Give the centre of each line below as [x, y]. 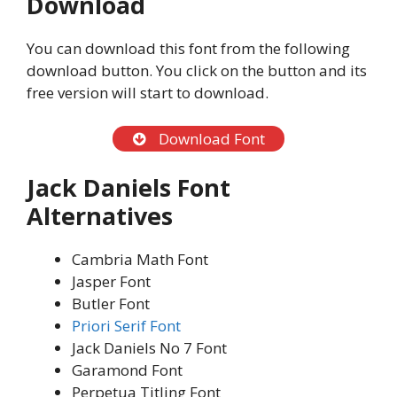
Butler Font [111, 304]
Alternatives [100, 216]
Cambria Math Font [140, 260]
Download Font [210, 138]
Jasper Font [111, 282]
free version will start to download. [148, 92]
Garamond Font [127, 370]
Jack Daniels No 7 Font [149, 348]
